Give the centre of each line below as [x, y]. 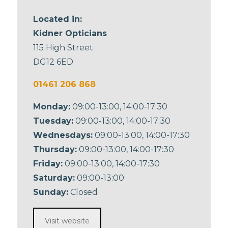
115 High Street [63, 47]
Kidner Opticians [70, 33]
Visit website [67, 221]
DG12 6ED [53, 62]
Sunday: [51, 192]
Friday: [48, 163]
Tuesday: [53, 121]
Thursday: [55, 149]
